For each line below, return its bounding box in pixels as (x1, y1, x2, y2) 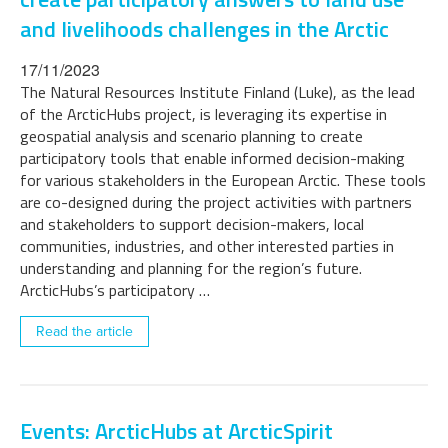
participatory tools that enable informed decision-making (20, 146, 405, 170)
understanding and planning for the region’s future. (20, 256, 362, 280)
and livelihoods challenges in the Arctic (20, 12, 389, 46)
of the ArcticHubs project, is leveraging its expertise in (20, 102, 387, 126)
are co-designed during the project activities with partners (20, 190, 412, 214)
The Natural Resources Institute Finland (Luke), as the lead (20, 80, 415, 104)
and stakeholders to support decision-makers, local (20, 212, 364, 236)
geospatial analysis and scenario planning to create (20, 124, 363, 148)
